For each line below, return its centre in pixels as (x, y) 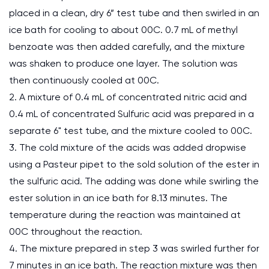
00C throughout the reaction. (76, 231)
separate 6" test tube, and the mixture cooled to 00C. (131, 131)
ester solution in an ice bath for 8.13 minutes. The (118, 198)
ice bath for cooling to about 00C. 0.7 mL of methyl (123, 30)
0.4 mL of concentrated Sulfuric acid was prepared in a (131, 114)
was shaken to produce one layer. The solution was (123, 63)
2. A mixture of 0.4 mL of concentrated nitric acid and (128, 97)
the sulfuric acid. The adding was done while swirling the (134, 181)
